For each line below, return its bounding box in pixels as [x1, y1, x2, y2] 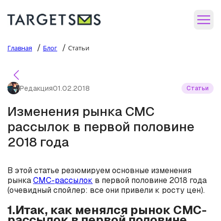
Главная [7, 43, 32, 52]
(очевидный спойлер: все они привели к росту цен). [7, 185, 205, 195]
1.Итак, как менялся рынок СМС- [7, 202, 207, 218]
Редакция [20, 83, 53, 93]
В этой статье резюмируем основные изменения [7, 165, 191, 176]
